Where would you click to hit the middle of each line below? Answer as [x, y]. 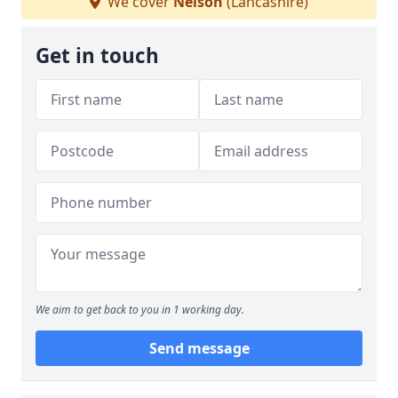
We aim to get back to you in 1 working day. [140, 310]
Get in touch [97, 56]
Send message [199, 348]
